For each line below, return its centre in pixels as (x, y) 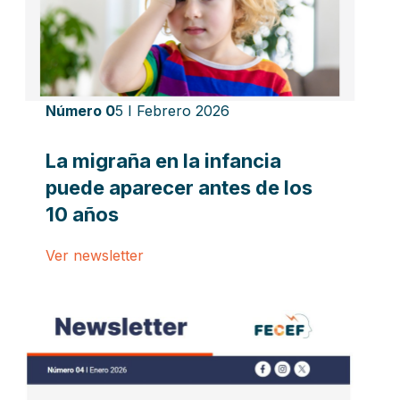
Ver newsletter (94, 255)
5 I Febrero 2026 (172, 110)
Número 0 (80, 110)
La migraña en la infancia (163, 160)
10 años (82, 214)
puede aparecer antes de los (179, 187)
